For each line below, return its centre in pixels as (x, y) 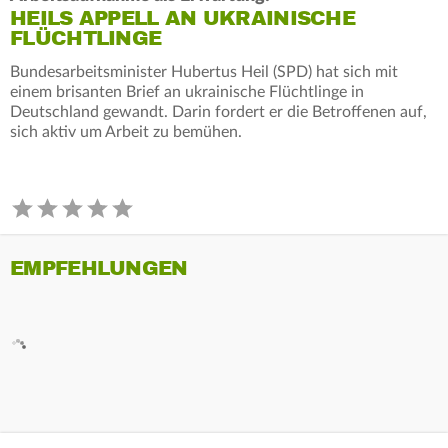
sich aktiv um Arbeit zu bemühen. (126, 131)
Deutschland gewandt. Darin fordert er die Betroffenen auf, (218, 111)
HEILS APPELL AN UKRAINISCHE (183, 18)
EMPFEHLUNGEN (99, 268)
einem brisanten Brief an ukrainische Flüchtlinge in (187, 91)
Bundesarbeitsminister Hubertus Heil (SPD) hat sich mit (204, 71)
